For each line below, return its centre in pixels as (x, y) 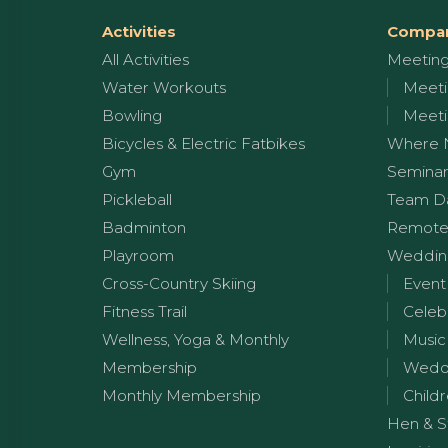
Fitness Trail (144, 311)
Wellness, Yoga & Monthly (195, 339)
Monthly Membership (181, 395)
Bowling (132, 115)
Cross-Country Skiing (179, 283)
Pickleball (137, 199)
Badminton (144, 227)
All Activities (145, 59)
